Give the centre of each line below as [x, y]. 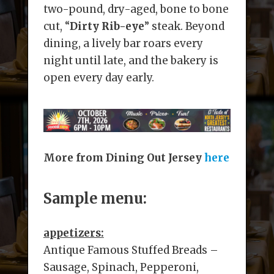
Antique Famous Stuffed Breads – [131, 250]
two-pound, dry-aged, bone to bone [136, 9]
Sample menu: [95, 198]
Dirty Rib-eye [107, 27]
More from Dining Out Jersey [124, 158]
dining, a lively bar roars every [123, 44]
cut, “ [56, 27]
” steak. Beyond [184, 27]
